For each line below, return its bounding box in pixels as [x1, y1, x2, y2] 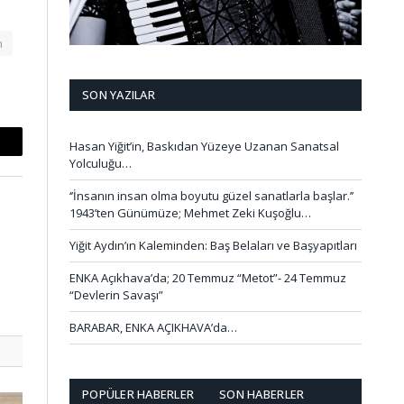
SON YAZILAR [82, 86, 155, 103]
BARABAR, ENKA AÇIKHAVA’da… [69, 318, 237, 335]
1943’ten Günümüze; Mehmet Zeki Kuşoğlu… [69, 204, 311, 221]
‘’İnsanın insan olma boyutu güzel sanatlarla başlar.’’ [69, 187, 353, 204]
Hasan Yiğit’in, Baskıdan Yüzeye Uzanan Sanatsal [69, 137, 339, 154]
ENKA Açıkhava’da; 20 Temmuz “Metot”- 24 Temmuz [69, 269, 346, 286]
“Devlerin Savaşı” [69, 286, 163, 303]
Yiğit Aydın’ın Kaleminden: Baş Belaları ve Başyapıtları [69, 236, 357, 253]
